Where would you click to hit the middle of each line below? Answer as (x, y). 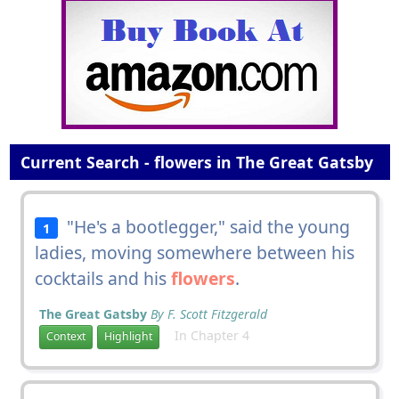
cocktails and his (102, 278)
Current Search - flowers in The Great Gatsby (194, 162)
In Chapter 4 (206, 335)
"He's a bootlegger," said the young (204, 226)
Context (65, 337)
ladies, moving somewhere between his (194, 252)
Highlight (128, 337)
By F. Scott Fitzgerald (208, 313)
